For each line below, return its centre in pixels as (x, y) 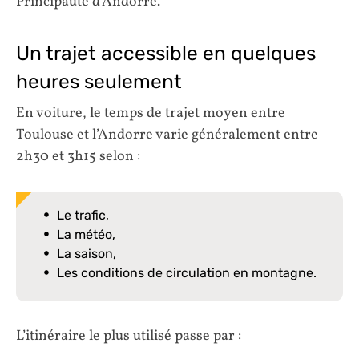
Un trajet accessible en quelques (166, 53)
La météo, (86, 235)
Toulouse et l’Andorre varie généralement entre (167, 135)
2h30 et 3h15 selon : (78, 157)
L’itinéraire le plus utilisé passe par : (129, 337)
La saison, (87, 254)
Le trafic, (83, 216)
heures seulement (99, 81)
